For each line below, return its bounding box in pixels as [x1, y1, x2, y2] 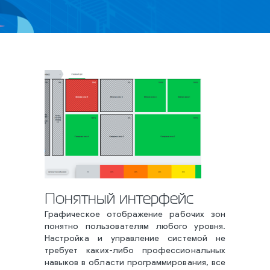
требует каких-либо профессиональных [45, 246, 225, 256]
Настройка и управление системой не [45, 234, 225, 243]
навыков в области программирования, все [45, 259, 225, 268]
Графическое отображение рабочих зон [45, 210, 225, 219]
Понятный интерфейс [45, 193, 194, 206]
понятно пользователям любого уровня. [45, 222, 225, 231]
